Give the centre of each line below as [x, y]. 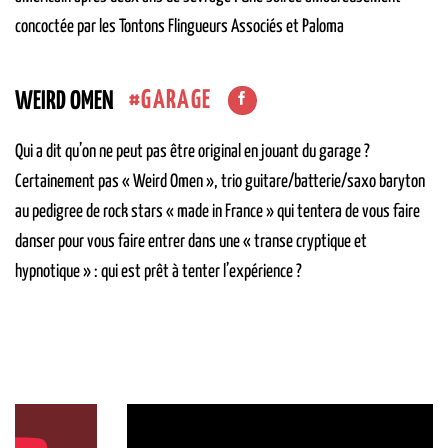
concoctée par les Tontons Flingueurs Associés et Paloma [179, 26]
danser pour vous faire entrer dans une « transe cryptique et [191, 242]
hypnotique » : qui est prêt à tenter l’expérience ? [158, 272]
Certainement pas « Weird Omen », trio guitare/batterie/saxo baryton [220, 182]
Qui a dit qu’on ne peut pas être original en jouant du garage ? [192, 152]
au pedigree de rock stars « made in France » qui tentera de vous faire [217, 212]
